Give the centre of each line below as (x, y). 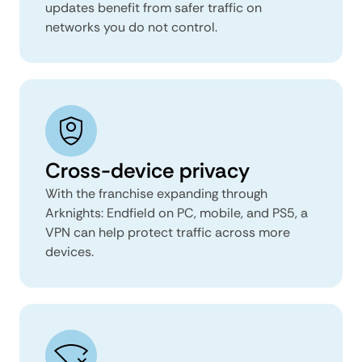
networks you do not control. (131, 27)
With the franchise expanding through (156, 193)
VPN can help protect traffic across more (168, 232)
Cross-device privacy (147, 170)
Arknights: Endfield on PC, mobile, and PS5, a (177, 213)
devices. (69, 251)
